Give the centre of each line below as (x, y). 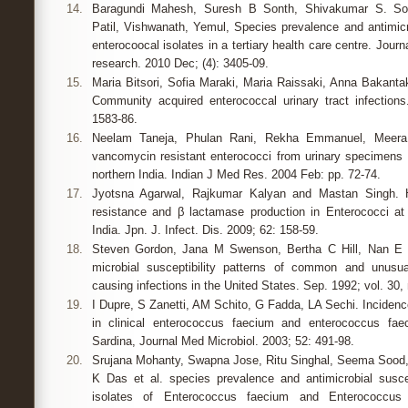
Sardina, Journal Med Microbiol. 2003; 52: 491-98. (223, 341)
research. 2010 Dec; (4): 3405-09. (180, 63)
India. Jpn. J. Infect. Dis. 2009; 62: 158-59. (205, 230)
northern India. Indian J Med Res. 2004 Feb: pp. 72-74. (236, 174)
